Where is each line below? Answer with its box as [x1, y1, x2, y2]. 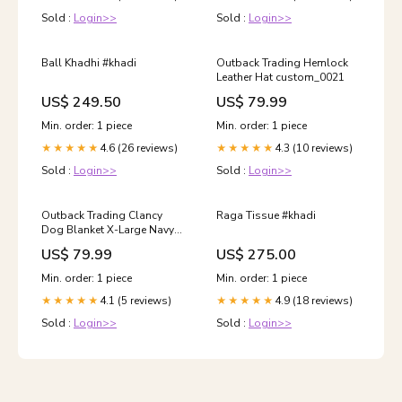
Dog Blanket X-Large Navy [41, 223, 174, 237]
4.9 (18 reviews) [275, 293, 353, 308]
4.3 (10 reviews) [275, 141, 353, 155]
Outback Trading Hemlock [216, 56, 348, 70]
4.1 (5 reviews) [100, 293, 171, 308]
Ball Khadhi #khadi [41, 56, 136, 70]
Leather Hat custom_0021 [216, 70, 345, 84]
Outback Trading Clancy [41, 208, 162, 223]
